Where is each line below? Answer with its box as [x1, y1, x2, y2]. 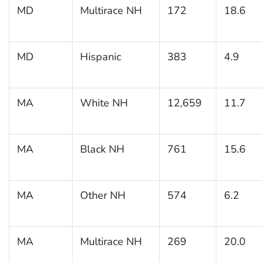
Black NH [80, 142, 125, 156]
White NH [80, 95, 128, 110]
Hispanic [80, 49, 121, 64]
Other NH [80, 188, 126, 202]
